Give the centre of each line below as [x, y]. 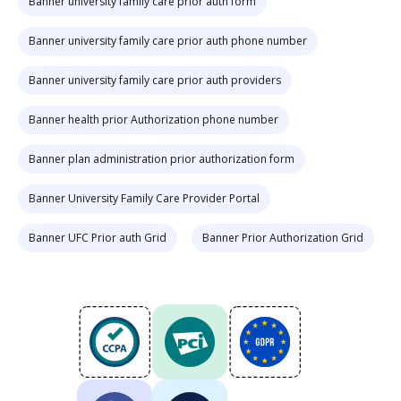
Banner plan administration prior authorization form [162, 159]
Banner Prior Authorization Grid [283, 238]
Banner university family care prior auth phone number [168, 41]
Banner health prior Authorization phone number [154, 119]
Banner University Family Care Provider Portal [144, 198]
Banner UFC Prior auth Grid [98, 238]
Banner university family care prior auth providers [155, 80]
